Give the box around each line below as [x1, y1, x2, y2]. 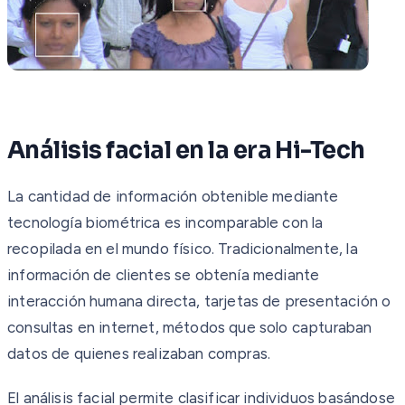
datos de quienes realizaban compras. [7, 344, 271, 363]
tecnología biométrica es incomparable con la [7, 212, 324, 231]
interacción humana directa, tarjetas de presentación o [7, 291, 391, 310]
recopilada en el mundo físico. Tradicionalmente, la [7, 239, 358, 258]
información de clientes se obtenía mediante [7, 265, 320, 284]
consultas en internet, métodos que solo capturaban [7, 317, 372, 336]
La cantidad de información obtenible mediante [7, 186, 339, 205]
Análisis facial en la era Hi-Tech [7, 135, 365, 165]
